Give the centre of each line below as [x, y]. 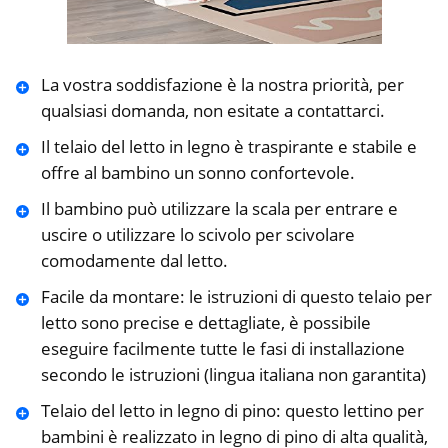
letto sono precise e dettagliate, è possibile [205, 323]
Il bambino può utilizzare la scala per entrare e [219, 209]
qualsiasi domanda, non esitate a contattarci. [212, 111]
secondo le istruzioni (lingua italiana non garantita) [233, 375]
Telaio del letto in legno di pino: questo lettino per [232, 411]
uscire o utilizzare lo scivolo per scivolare [197, 235]
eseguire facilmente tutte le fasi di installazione [222, 349]
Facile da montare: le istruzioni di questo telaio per [236, 297]
